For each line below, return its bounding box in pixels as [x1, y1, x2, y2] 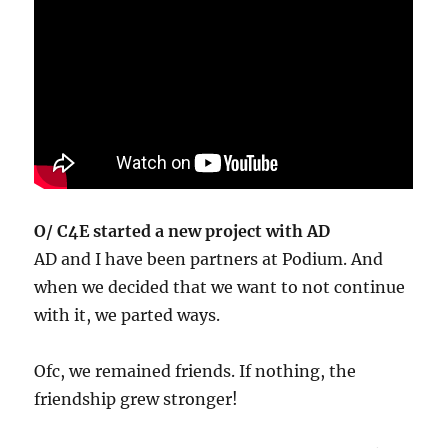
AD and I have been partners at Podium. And [34, 249, 384, 270]
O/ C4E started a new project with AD [34, 221, 331, 242]
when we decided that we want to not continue [34, 277, 406, 298]
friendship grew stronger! [34, 389, 239, 410]
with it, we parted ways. [34, 305, 221, 326]
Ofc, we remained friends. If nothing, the [34, 361, 357, 382]
